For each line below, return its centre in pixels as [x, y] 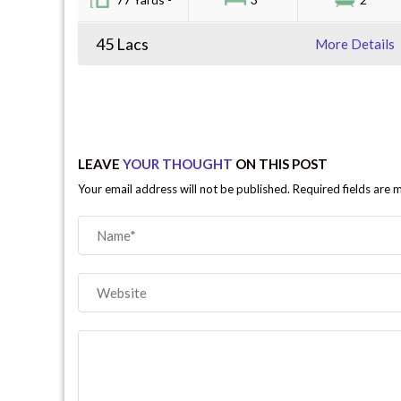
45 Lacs [122, 44]
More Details [355, 44]
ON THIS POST [280, 164]
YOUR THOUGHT [178, 164]
